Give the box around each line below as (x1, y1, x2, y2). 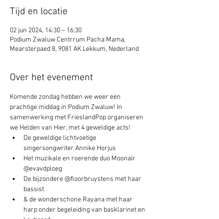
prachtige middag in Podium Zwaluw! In (10, 103, 124, 111)
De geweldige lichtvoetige (23, 134, 98, 142)
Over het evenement (10, 72, 93, 84)
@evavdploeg (23, 165, 62, 173)
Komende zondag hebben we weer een (10, 93, 122, 101)
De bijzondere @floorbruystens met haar (23, 175, 143, 183)
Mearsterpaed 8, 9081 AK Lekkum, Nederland (10, 45, 139, 53)
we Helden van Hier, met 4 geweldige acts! (10, 124, 131, 132)
